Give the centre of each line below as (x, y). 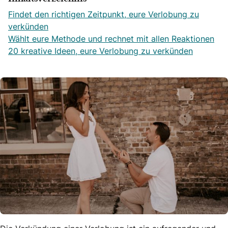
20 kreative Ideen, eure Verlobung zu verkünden (101, 51)
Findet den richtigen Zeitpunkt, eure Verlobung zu (104, 14)
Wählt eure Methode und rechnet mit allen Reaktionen (111, 39)
